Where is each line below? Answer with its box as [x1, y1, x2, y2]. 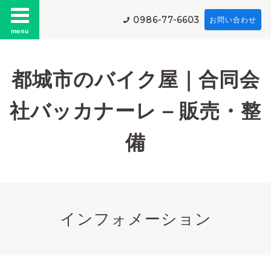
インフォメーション [59, 209, 212, 228]
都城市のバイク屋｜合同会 [11, 67, 260, 91]
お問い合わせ [209, 15, 256, 24]
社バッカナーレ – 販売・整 [10, 99, 261, 123]
